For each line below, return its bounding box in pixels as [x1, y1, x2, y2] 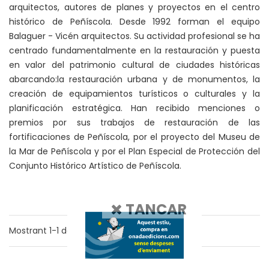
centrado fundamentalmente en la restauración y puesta [9, 44, 260, 56]
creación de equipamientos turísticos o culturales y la [9, 88, 260, 100]
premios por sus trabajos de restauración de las [9, 116, 260, 128]
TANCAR [122, 199, 187, 219]
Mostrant [9, 225, 49, 237]
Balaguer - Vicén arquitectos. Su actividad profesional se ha [9, 30, 260, 42]
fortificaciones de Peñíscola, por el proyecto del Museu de [9, 131, 260, 143]
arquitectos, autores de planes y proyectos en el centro [9, 1, 260, 13]
